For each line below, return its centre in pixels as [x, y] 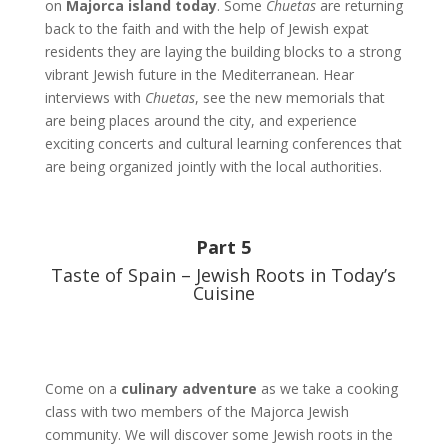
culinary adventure [188, 388]
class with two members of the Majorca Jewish [196, 411]
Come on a [82, 388]
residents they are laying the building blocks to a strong [222, 51]
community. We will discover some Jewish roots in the [218, 434]
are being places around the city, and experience [200, 120]
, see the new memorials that [289, 97]
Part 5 [224, 247]
